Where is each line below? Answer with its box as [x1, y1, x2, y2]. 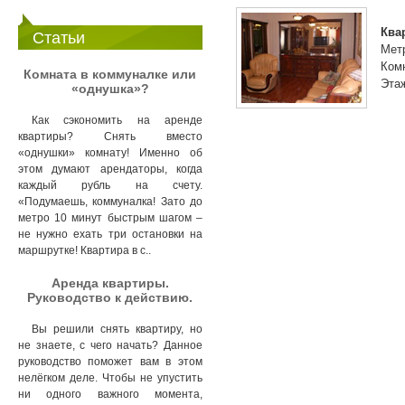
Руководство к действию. [27, 289, 193, 305]
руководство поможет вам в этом [18, 355, 202, 369]
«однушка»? [71, 80, 149, 96]
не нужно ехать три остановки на [18, 228, 202, 241]
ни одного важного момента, [18, 388, 202, 401]
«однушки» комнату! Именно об [18, 146, 202, 160]
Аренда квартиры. [52, 275, 169, 290]
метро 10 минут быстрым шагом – [18, 212, 202, 225]
